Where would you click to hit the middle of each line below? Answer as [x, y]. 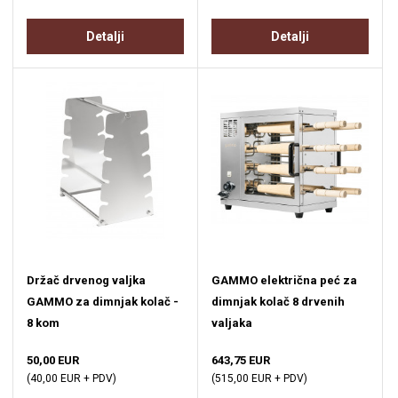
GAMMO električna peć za [284, 281]
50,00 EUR [53, 361]
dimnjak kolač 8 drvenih [278, 302]
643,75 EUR [241, 361]
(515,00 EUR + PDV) [259, 379]
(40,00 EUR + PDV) [72, 379]
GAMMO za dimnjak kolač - [103, 302]
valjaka [232, 323]
